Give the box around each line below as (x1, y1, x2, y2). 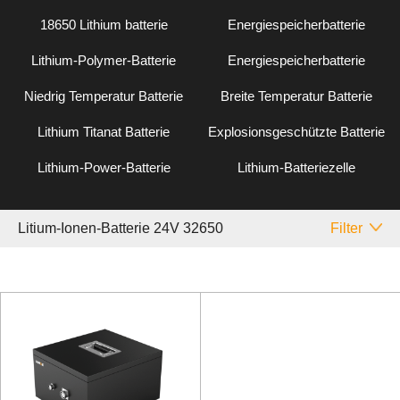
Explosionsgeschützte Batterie (207, 124, 385, 140)
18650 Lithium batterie (39, 17, 168, 33)
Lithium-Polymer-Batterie (31, 53, 177, 69)
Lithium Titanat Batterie (37, 124, 171, 140)
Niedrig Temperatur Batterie (24, 88, 184, 104)
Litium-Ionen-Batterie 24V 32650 (18, 220, 223, 236)
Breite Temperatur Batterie (220, 88, 372, 104)
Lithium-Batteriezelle (237, 160, 355, 176)
